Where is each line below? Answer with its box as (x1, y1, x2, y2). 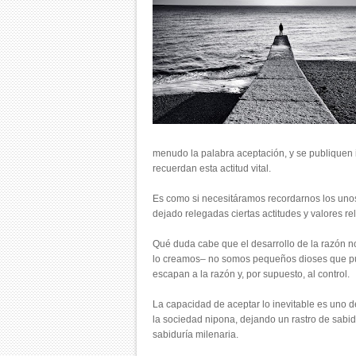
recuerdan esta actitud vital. (153, 163, 271, 174)
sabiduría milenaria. (153, 329, 238, 340)
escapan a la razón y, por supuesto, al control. (153, 269, 350, 280)
